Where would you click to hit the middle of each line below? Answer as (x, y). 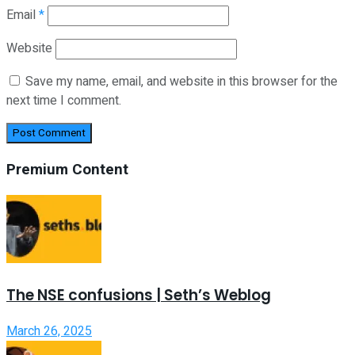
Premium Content (67, 169)
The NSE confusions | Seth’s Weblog (139, 296)
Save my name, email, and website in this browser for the (181, 81)
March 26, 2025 (49, 331)
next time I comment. (64, 100)
